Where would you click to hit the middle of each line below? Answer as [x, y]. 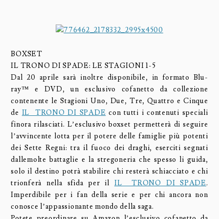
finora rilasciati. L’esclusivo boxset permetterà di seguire [109, 125]
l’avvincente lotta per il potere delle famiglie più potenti [109, 136]
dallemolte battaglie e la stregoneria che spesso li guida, [109, 160]
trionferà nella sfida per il [63, 183]
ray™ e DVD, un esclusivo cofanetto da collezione [109, 89]
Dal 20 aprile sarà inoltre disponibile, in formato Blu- [109, 78]
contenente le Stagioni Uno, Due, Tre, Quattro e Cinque [109, 101]
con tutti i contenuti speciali [157, 113]
